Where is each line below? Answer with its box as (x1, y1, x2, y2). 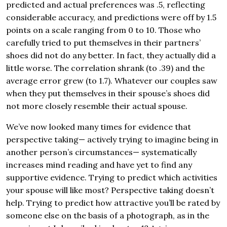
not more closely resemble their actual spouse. (6, 101, 187, 111)
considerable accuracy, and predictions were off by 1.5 (6, 12, 216, 23)
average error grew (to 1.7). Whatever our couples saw (6, 75, 217, 86)
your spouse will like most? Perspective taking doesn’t (6, 185, 214, 196)
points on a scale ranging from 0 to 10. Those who (6, 25, 201, 35)
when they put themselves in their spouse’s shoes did (6, 88, 210, 99)
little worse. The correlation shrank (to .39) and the (6, 63, 205, 73)
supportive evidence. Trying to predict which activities (6, 172, 217, 183)
